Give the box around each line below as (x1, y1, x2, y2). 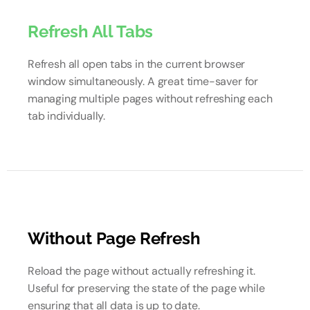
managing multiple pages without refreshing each (28, 91, 273, 106)
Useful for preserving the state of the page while (28, 281, 265, 295)
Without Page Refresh (28, 228, 201, 248)
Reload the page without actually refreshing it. (28, 264, 255, 278)
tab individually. (28, 109, 106, 123)
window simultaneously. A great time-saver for (28, 74, 259, 89)
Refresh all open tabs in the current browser (28, 57, 246, 71)
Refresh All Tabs (28, 21, 154, 42)
